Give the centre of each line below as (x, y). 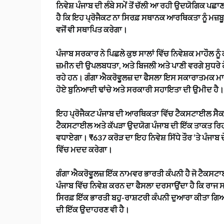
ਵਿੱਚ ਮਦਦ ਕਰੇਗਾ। (84, 149)
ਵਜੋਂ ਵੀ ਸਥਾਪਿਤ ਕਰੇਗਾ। (92, 29)
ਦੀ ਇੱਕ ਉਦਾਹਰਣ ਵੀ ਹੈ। (93, 209)
